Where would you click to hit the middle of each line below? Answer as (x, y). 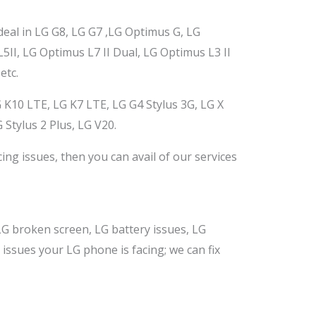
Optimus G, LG (163, 32)
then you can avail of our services (147, 157)
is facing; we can (162, 250)
